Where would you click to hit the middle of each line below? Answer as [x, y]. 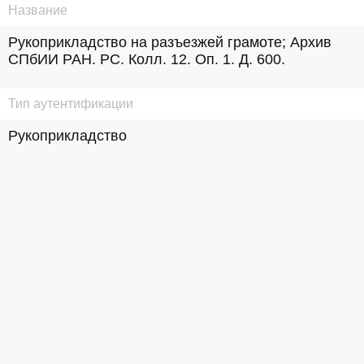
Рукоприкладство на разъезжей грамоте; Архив [170, 42]
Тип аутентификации [71, 104]
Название [38, 10]
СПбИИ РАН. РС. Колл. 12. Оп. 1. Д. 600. [147, 59]
